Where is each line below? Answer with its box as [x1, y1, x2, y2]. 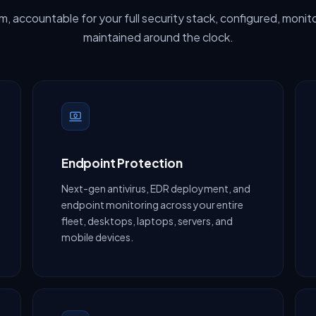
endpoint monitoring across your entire [61, 198, 243, 212]
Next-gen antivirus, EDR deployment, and [61, 182, 250, 195]
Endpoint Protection [61, 155, 183, 171]
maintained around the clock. [83, 30, 233, 45]
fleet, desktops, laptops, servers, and [61, 214, 233, 228]
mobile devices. [61, 231, 133, 244]
